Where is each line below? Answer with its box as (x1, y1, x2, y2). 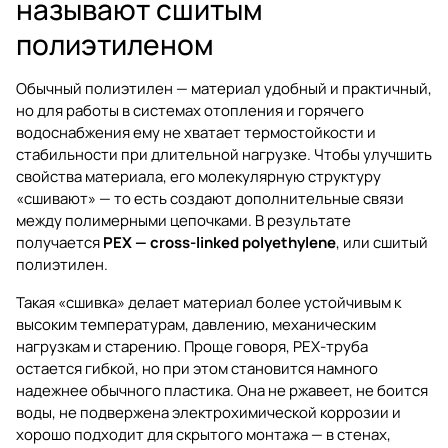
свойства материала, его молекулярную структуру (16, 165, 381, 187)
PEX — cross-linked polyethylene (103, 231, 336, 253)
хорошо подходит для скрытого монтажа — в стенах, (16, 423, 391, 445)
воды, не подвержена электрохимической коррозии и (16, 401, 401, 423)
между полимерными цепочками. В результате (16, 209, 351, 231)
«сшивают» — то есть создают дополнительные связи (16, 187, 404, 209)
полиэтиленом (16, 24, 214, 63)
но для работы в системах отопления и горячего (16, 99, 364, 121)
